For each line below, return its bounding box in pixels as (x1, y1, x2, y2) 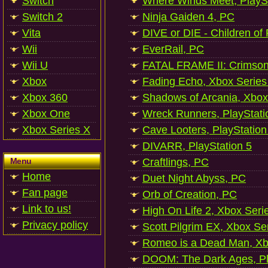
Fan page (22, 187, 68, 199)
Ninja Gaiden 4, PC (142, 11, 234, 23)
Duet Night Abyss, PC (142, 172, 246, 184)
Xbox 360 (22, 92, 68, 103)
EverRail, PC (142, 43, 204, 55)
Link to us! (22, 203, 71, 215)
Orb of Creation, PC (142, 188, 237, 200)
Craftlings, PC (142, 156, 209, 168)
